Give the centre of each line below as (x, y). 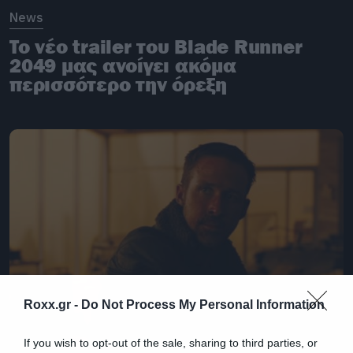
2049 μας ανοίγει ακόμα (123, 65)
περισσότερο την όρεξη (118, 84)
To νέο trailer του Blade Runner (156, 46)
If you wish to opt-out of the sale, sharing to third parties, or (171, 343)
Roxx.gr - (52, 305)
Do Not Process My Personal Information (203, 305)
